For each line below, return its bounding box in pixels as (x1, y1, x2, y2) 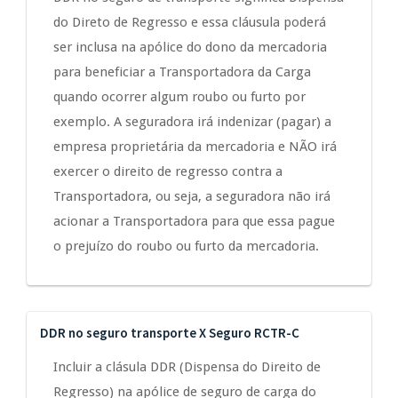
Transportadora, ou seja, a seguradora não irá (53, 188, 330, 205)
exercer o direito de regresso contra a (53, 163, 283, 180)
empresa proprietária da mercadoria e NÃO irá (53, 139, 337, 155)
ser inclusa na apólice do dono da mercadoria (53, 39, 327, 56)
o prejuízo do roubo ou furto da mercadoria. (53, 238, 319, 255)
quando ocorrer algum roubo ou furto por (53, 89, 306, 106)
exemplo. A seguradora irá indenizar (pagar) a (53, 114, 331, 131)
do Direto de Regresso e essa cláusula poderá (53, 14, 326, 31)
